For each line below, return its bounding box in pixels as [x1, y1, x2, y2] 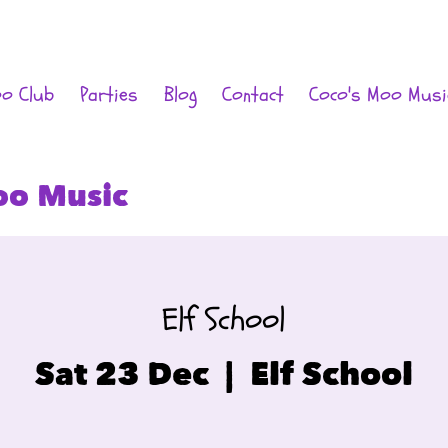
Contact [221, 81, 284, 108]
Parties [80, 81, 138, 108]
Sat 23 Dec [35, 353, 209, 393]
